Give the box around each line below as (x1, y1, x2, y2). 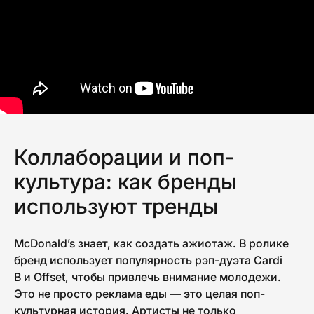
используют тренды (14, 193, 218, 219)
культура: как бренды (14, 168, 236, 194)
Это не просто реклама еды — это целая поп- (14, 286, 265, 301)
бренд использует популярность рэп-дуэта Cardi (14, 252, 282, 267)
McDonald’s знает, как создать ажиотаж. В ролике (14, 235, 289, 250)
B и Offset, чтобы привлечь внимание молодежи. (14, 269, 281, 284)
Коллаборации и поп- (14, 144, 235, 170)
